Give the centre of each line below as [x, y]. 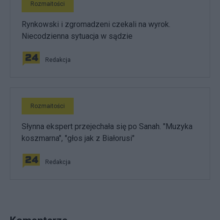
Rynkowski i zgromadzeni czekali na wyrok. [96, 24]
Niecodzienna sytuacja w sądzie [77, 36]
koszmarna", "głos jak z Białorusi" [78, 138]
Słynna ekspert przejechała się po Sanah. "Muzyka [107, 126]
